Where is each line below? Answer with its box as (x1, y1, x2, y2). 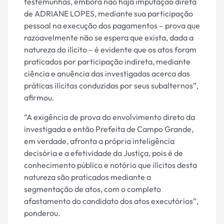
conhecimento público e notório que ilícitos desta (24, 159, 197, 170)
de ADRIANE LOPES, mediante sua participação (24, 8, 193, 19)
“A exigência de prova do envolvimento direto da (24, 111, 195, 122)
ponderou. (24, 207, 60, 218)
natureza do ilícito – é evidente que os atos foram (24, 44, 196, 55)
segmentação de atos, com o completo (24, 183, 161, 194)
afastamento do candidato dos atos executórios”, (24, 195, 198, 206)
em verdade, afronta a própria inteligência (24, 135, 174, 146)
